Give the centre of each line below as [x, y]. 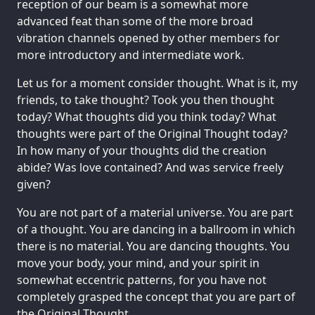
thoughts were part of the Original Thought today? [152, 134]
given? [34, 184]
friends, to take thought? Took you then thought [146, 100]
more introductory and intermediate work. [130, 55]
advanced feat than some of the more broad [135, 21]
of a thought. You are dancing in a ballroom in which [156, 229]
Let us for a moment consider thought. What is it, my [157, 83]
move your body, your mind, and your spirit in [138, 263]
